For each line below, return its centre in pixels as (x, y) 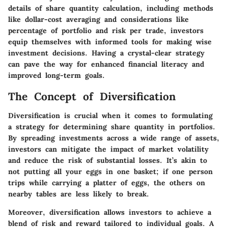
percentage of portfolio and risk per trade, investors (106, 30)
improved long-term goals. (56, 75)
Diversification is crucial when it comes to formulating (110, 116)
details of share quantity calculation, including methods (111, 8)
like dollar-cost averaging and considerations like (98, 19)
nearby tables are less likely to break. (79, 194)
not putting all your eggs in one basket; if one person (110, 172)
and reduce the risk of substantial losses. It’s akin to (108, 161)
